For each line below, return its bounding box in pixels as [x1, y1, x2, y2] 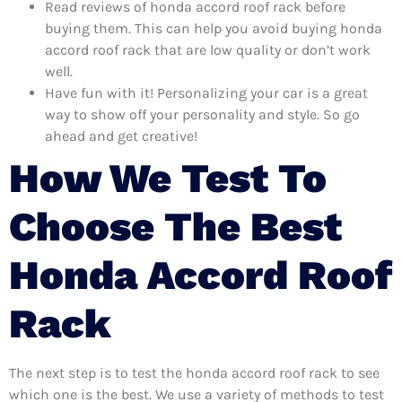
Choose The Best [9, 202, 342, 250]
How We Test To [9, 153, 327, 202]
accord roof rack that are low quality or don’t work [45, 40, 371, 58]
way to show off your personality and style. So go [45, 105, 360, 123]
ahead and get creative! [45, 127, 197, 144]
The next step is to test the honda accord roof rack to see [9, 363, 380, 381]
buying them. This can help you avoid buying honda [45, 19, 382, 37]
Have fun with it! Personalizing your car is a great [45, 83, 368, 101]
